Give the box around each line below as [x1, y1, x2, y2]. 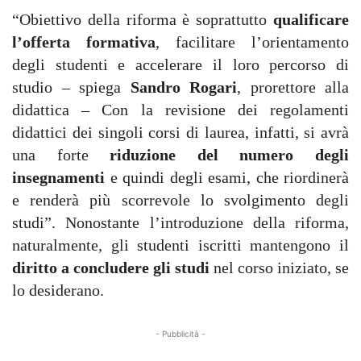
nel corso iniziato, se [210, 259, 349, 276]
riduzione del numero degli [110, 146, 350, 164]
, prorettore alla [237, 78, 349, 96]
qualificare [273, 10, 349, 28]
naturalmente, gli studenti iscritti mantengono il [12, 236, 349, 254]
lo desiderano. [12, 281, 104, 299]
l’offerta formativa [12, 33, 156, 51]
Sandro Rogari [130, 78, 237, 96]
